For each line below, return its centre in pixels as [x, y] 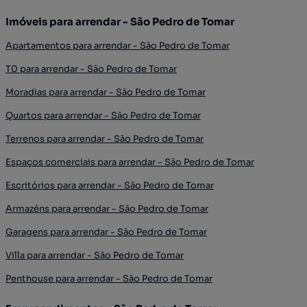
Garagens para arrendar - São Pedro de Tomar [106, 232]
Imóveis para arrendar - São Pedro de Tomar [120, 21]
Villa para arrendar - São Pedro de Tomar [95, 255]
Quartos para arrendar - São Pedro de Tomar [103, 115]
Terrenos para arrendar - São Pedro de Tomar [105, 138]
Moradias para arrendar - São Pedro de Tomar [106, 92]
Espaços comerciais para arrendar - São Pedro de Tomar [130, 162]
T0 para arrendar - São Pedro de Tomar [91, 69]
